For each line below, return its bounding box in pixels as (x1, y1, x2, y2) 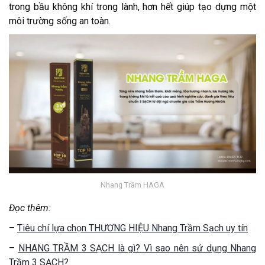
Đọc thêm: (9, 202, 51, 214)
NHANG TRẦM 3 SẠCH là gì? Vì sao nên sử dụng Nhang (18, 242, 256, 254)
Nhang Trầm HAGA (101, 180, 164, 190)
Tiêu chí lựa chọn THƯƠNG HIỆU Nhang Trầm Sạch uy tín (17, 222, 248, 234)
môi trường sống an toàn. (9, 15, 111, 27)
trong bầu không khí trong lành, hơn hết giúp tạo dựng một (9, 1, 256, 13)
